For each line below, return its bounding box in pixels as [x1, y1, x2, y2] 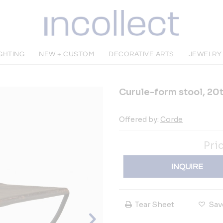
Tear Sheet [135, 200, 174, 209]
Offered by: [119, 115, 160, 124]
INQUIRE [171, 162, 204, 171]
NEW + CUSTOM [39, 51, 95, 58]
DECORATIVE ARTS [109, 51, 174, 58]
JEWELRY [188, 51, 222, 58]
